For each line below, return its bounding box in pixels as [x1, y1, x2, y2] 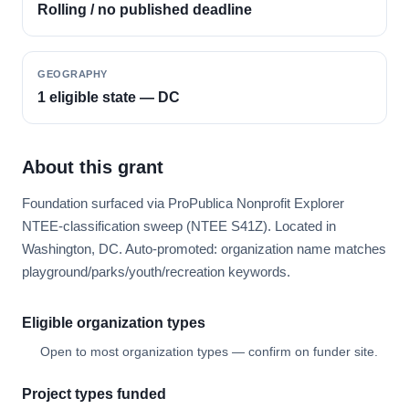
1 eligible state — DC [37, 89, 180, 105]
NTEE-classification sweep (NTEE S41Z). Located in [22, 218, 336, 234]
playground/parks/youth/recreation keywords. [22, 264, 290, 279]
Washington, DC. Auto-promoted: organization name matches [22, 241, 386, 257]
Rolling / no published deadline [37, 2, 252, 17]
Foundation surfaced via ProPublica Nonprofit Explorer [22, 195, 344, 211]
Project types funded [22, 386, 166, 402]
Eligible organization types [22, 315, 205, 330]
